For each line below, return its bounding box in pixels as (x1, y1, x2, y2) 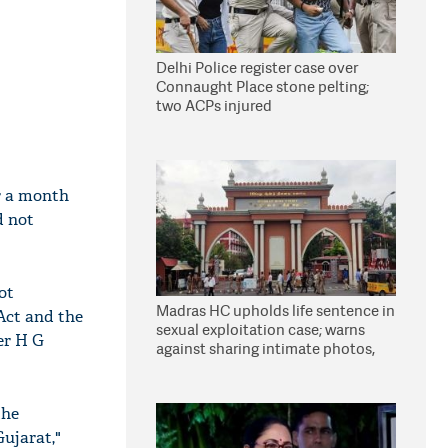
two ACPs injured (156, 95, 272, 116)
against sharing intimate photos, (156, 338, 375, 359)
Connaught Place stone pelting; (156, 76, 369, 97)
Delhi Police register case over (156, 57, 358, 78)
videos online (156, 357, 247, 378)
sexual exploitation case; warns (156, 319, 365, 340)
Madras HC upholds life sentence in (156, 300, 395, 321)
